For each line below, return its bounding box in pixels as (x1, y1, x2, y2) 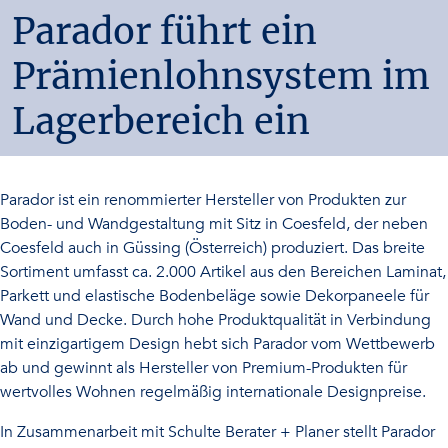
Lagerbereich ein (12, 99, 310, 144)
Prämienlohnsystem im (12, 54, 430, 99)
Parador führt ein (12, 9, 317, 54)
